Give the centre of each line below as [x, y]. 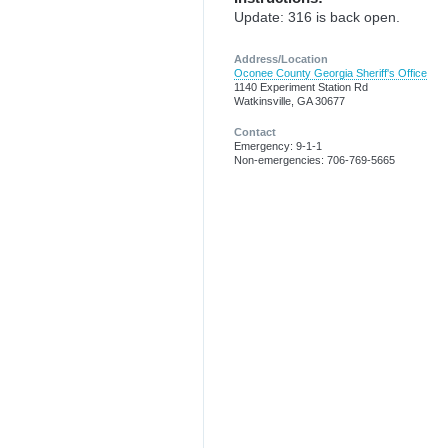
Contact [255, 131]
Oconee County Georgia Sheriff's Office [330, 73]
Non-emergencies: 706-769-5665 [314, 159]
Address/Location [281, 59]
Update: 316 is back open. [317, 17]
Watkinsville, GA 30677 [289, 101]
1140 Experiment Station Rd [301, 87]
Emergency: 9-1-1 [278, 145]
